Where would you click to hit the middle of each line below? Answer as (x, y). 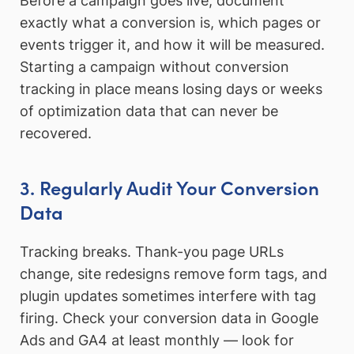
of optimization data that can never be (149, 111)
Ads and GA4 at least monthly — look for (157, 341)
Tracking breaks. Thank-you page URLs (152, 252)
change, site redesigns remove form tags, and (173, 274)
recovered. (56, 134)
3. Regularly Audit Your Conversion (169, 187)
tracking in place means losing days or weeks (171, 89)
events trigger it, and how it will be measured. (172, 45)
